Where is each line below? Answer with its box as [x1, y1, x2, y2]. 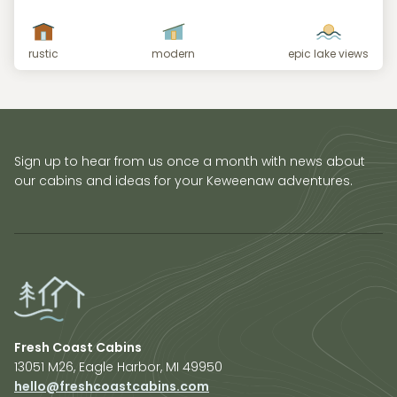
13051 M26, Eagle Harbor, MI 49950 [14, 357, 222, 376]
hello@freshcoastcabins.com [14, 377, 209, 395]
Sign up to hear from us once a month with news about [14, 152, 365, 171]
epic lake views [288, 46, 369, 62]
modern [152, 46, 195, 62]
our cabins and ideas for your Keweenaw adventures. [14, 172, 353, 191]
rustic [28, 46, 58, 62]
